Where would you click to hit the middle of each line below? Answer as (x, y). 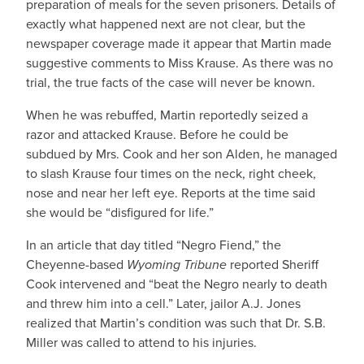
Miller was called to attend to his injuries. (141, 342)
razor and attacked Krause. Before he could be (157, 134)
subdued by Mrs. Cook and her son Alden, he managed (182, 154)
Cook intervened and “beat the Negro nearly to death (177, 284)
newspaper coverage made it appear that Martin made (179, 43)
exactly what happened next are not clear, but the (166, 24)
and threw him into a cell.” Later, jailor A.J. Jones (163, 303)
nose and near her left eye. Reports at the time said (171, 193)
